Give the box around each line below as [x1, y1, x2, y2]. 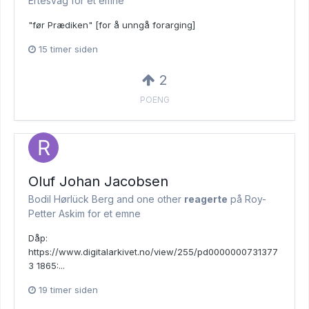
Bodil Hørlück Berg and [28, 193, 137, 206]
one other [137, 193, 181, 206]
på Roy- [228, 193, 266, 206]
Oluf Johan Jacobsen [28, 173, 168, 190]
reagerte [184, 193, 228, 206]
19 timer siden [39, 284, 98, 296]
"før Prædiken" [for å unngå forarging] [28, 19, 195, 31]
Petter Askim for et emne [28, 208, 141, 220]
